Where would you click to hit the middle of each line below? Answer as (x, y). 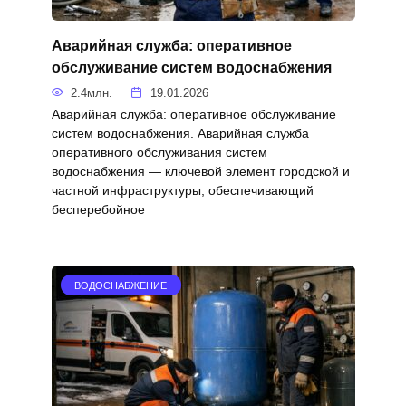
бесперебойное (98, 209)
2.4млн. (92, 92)
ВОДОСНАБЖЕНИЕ (121, 285)
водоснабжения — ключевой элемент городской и (200, 171)
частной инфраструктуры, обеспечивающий (182, 190)
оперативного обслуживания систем (159, 152)
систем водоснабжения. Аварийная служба (180, 133)
